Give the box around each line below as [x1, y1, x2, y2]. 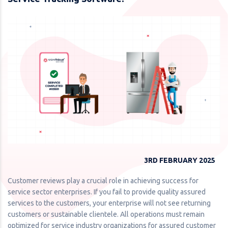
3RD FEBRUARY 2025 [144, 156, 215, 164]
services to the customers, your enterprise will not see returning [8, 198, 211, 207]
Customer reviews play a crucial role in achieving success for [8, 176, 198, 185]
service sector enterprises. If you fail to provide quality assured [8, 187, 206, 196]
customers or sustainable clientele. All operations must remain [8, 210, 205, 218]
